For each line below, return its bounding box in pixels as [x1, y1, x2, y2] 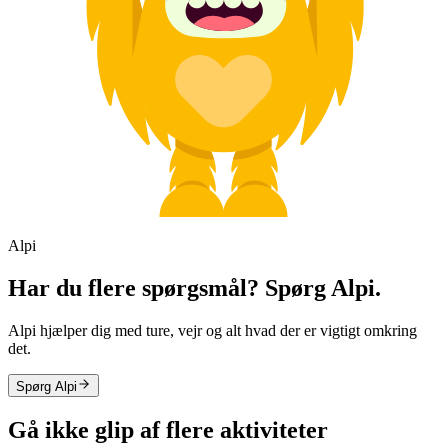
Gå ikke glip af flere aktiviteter [8, 416, 328, 443]
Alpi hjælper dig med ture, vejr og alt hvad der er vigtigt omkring [8, 321, 417, 339]
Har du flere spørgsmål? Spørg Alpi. [8, 274, 381, 301]
